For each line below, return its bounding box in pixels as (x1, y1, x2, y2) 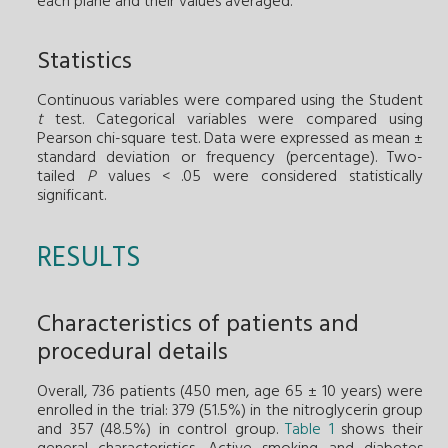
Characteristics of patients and (37, 306, 359, 345)
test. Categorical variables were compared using (43, 107, 423, 134)
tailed (37, 164, 87, 191)
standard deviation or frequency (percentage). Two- (37, 145, 423, 172)
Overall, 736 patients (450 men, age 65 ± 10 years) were (37, 379, 423, 406)
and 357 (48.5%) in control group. (37, 417, 286, 444)
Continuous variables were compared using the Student (37, 88, 423, 115)
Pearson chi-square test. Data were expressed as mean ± (37, 126, 423, 153)
